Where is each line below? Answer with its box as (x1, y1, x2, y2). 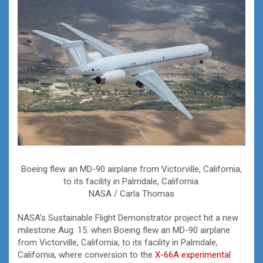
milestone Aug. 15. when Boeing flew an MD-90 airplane (18, 225, 230, 236)
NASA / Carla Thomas (89, 188, 174, 200)
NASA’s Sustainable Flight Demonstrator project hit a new (18, 213, 238, 224)
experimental (181, 249, 231, 261)
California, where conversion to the (18, 249, 155, 261)
